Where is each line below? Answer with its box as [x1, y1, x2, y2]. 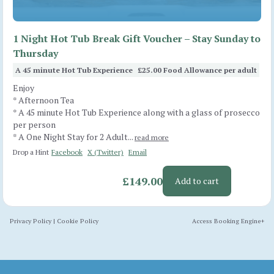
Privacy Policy [10, 216, 51, 225]
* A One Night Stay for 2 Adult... [13, 130, 135, 143]
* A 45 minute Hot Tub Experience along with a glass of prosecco [13, 106, 260, 118]
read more [135, 132, 169, 142]
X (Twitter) [87, 147, 124, 157]
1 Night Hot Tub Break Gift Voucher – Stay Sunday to [13, 31, 261, 45]
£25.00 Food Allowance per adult [138, 65, 257, 75]
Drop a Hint [13, 147, 49, 157]
